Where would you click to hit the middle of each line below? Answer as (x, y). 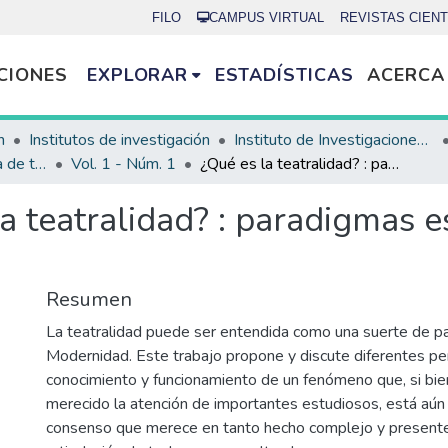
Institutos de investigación (119, 140)
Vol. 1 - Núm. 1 (123, 164)
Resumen (89, 299)
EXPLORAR (137, 74)
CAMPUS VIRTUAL (266, 17)
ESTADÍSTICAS (284, 74)
